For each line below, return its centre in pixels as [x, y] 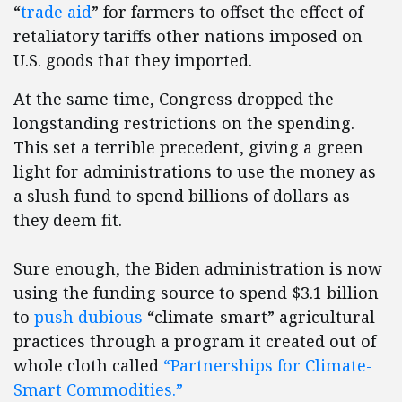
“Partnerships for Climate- [268, 366]
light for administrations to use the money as [195, 172]
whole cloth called [88, 366]
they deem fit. [68, 220]
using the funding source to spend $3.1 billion [196, 293]
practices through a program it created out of [195, 341]
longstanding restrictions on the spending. [184, 123]
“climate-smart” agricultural [259, 317]
